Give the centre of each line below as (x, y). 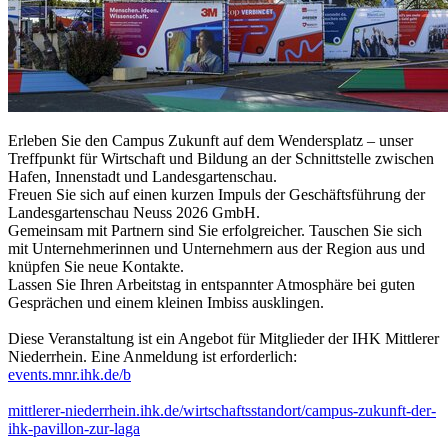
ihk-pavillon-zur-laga (74, 428)
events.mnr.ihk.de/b (69, 374)
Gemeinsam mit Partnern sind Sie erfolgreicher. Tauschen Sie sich (215, 230)
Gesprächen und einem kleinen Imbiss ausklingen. (166, 302)
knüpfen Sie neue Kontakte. (96, 266)
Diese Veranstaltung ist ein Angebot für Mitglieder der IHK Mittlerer (223, 338)
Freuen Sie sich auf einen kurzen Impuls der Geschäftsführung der (216, 194)
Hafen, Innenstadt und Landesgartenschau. (142, 176)
